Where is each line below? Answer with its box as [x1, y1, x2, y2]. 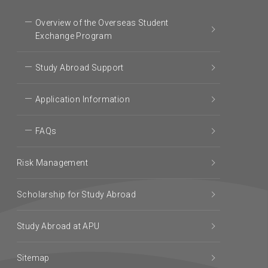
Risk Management [17, 158, 88, 168]
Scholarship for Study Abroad [17, 190, 136, 200]
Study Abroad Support [35, 63, 124, 73]
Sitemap [17, 253, 50, 263]
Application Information [35, 95, 130, 105]
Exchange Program [35, 31, 112, 41]
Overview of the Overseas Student [35, 18, 169, 28]
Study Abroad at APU [17, 221, 100, 232]
